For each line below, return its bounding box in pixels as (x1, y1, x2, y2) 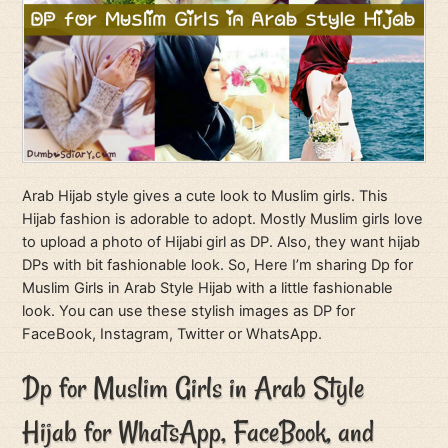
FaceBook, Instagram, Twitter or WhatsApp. (22, 325, 323, 344)
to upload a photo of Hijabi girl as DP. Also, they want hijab (22, 233, 421, 252)
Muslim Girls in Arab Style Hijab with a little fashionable (22, 279, 394, 298)
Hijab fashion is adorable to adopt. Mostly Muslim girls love (22, 210, 424, 229)
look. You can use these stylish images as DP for (22, 302, 356, 321)
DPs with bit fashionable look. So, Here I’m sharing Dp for (22, 256, 414, 275)
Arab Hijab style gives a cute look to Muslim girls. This (22, 187, 389, 206)
